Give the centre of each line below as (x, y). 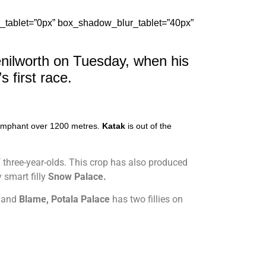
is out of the (148, 126)
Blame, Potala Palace (64, 199)
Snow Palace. (77, 177)
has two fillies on (146, 199)
